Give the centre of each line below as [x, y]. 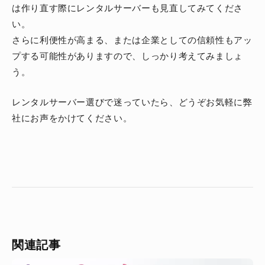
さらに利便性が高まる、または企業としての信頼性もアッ [132, 40]
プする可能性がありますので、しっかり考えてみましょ [127, 56]
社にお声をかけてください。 [72, 118]
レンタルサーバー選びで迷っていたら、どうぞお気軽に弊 [132, 102]
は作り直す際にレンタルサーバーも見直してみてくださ [127, 8]
